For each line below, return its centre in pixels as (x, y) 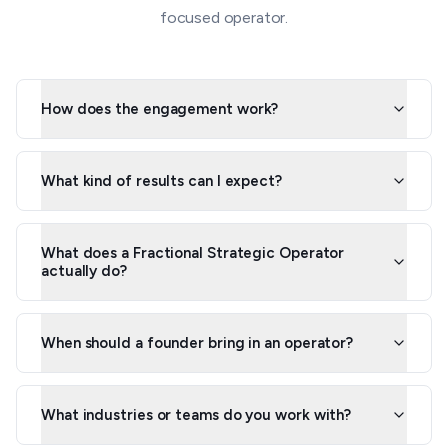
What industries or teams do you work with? (196, 415)
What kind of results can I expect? (161, 181)
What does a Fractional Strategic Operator (193, 253)
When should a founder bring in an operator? (197, 343)
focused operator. (223, 18)
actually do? (84, 271)
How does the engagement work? (160, 109)
